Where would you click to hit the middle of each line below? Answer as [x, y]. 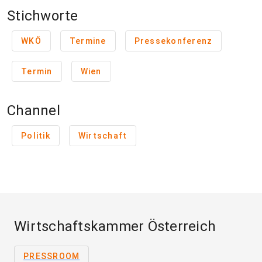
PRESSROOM [52, 256]
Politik [36, 136]
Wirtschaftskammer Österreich [115, 226]
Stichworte [43, 16]
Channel [34, 111]
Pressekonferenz [173, 41]
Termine [88, 41]
